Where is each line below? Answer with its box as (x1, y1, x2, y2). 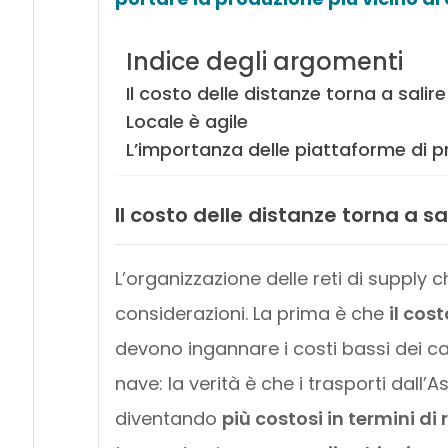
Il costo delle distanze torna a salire (125, 80, 446, 106)
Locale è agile (125, 108, 248, 134)
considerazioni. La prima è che (114, 301, 389, 327)
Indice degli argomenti (125, 44, 403, 78)
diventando (114, 406, 222, 432)
